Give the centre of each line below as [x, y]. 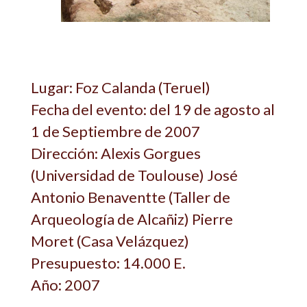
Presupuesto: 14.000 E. [108, 262]
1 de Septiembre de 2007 [115, 131]
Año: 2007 [65, 284]
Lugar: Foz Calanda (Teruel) [121, 87]
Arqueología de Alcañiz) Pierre [132, 219]
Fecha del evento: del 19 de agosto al [153, 109]
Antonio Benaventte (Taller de [131, 197]
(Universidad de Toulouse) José [134, 175]
